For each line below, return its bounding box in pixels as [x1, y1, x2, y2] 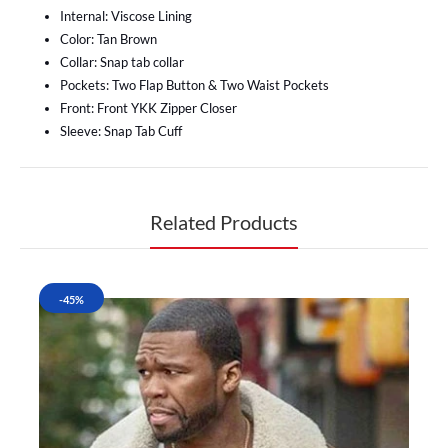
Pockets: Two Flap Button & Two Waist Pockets [60, 77, 329, 94]
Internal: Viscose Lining [60, 8, 192, 25]
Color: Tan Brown [60, 31, 157, 48]
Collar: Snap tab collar [60, 54, 184, 71]
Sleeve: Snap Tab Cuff [60, 123, 182, 140]
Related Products [150, 210, 298, 235]
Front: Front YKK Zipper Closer [60, 100, 237, 117]
